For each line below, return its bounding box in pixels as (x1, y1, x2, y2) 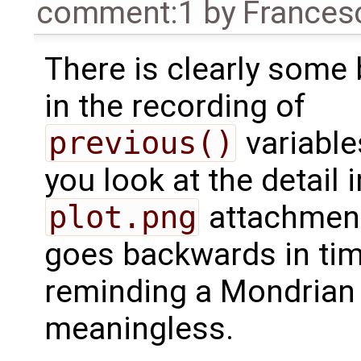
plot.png (48, 198, 197, 235)
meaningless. (44, 309, 234, 347)
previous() (48, 124, 234, 161)
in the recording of (44, 87, 305, 125)
